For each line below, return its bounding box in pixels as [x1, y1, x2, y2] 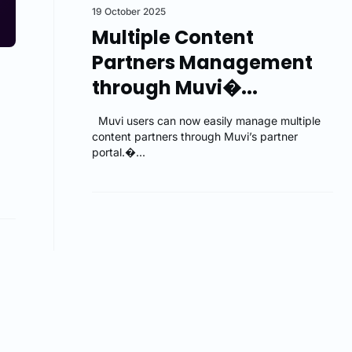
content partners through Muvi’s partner [92, 129, 299, 143]
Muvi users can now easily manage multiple [92, 113, 321, 127]
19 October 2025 [92, 5, 167, 17]
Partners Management [92, 49, 313, 75]
